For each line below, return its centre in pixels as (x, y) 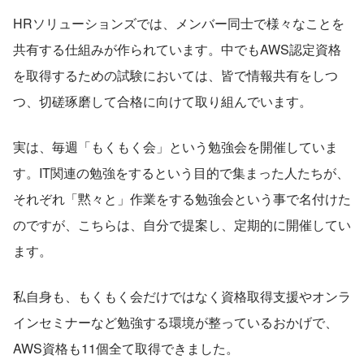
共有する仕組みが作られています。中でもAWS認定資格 (177, 49)
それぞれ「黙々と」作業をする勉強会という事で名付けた (182, 198)
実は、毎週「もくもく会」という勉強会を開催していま (175, 146)
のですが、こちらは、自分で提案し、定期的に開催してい (182, 224)
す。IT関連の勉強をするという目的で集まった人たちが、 (181, 172)
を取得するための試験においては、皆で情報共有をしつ (175, 75)
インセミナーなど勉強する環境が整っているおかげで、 (175, 322)
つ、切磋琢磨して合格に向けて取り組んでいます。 (162, 101)
